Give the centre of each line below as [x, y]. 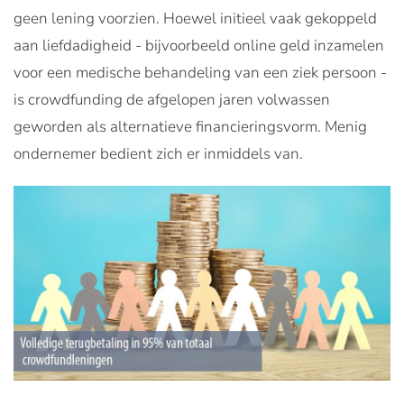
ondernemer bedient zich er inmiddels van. [160, 154]
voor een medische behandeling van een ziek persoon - [200, 73]
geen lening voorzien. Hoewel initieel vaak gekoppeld [195, 18]
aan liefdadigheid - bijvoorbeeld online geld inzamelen [199, 46]
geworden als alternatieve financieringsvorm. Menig [190, 127]
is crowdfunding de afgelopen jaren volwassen [172, 100]
